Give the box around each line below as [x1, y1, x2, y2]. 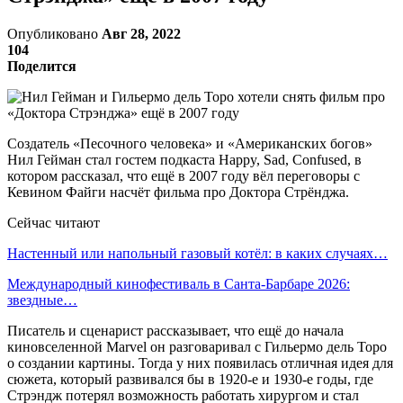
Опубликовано [7, 25, 102, 41]
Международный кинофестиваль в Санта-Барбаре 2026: [7, 275, 350, 291]
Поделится [7, 58, 76, 74]
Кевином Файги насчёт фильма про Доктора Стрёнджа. [7, 184, 349, 200]
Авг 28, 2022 [102, 25, 181, 41]
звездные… [7, 291, 77, 308]
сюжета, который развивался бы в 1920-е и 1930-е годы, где [7, 371, 373, 387]
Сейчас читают [7, 214, 100, 230]
